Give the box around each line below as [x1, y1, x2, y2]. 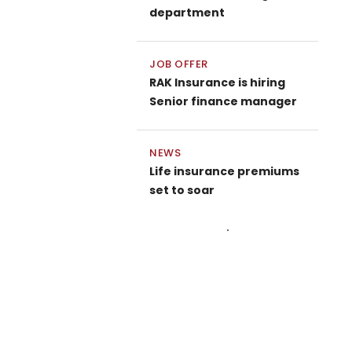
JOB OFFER [149, 57, 208, 71]
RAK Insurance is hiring [149, 75, 285, 90]
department [149, 5, 225, 20]
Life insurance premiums [149, 163, 299, 179]
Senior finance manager [149, 93, 297, 109]
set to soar [149, 182, 214, 198]
